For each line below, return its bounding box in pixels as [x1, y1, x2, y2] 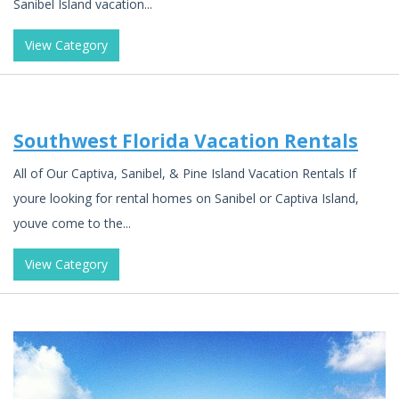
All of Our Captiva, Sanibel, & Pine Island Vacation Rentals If [13, 164, 356, 182]
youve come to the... [13, 214, 131, 232]
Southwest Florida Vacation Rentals [13, 128, 358, 153]
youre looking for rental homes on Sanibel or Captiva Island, [13, 189, 359, 207]
